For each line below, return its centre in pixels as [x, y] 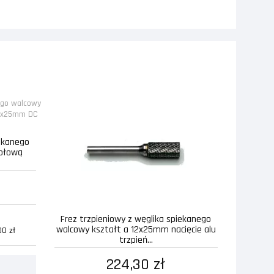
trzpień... [136, 240]
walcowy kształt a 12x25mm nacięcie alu [136, 229]
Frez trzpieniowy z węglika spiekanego [136, 219]
